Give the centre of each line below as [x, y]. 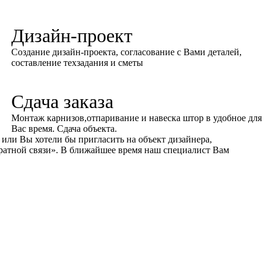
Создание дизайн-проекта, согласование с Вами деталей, [127, 52]
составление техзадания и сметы [77, 63]
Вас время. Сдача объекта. [64, 129]
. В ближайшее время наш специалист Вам [143, 150]
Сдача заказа [63, 102]
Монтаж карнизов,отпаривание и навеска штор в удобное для [137, 118]
